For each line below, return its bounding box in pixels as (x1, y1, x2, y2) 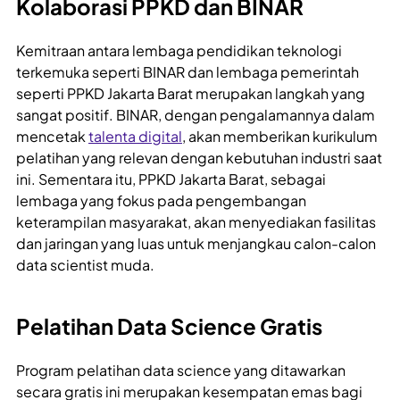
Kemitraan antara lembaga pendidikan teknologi (16, 41, 342, 61)
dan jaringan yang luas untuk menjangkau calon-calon (16, 234, 376, 254)
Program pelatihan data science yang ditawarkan (16, 361, 346, 380)
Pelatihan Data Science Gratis (16, 312, 322, 340)
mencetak (16, 127, 88, 146)
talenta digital (88, 127, 182, 146)
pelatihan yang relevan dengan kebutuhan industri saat (16, 148, 382, 168)
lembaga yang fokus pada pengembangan (16, 191, 306, 211)
